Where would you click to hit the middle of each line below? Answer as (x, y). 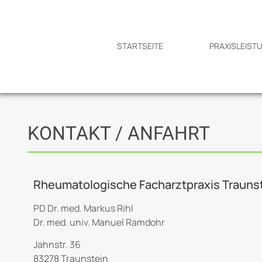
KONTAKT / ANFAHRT (119, 134)
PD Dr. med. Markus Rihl (83, 208)
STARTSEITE (140, 46)
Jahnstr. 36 (57, 245)
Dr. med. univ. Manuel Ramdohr (99, 223)
